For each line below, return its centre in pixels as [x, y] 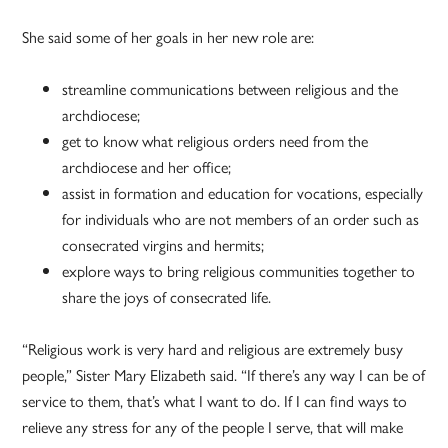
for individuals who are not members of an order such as [241, 218]
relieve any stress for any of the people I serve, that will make [213, 426]
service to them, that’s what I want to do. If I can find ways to [215, 400]
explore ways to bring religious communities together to [239, 270]
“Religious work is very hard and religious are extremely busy [213, 348]
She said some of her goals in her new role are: [168, 36]
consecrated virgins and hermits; [163, 244]
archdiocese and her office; [147, 166]
